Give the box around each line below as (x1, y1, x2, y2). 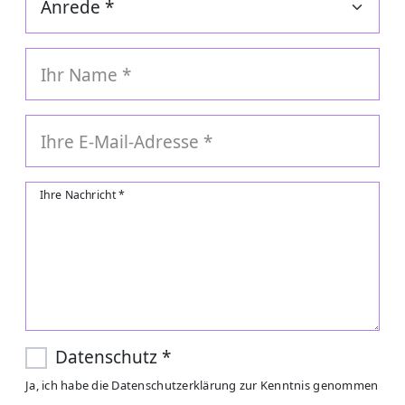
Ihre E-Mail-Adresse (41, 130, 203, 155)
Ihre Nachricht (40, 187, 119, 203)
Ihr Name (41, 63, 122, 88)
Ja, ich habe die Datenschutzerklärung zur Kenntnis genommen (25, 377, 379, 394)
